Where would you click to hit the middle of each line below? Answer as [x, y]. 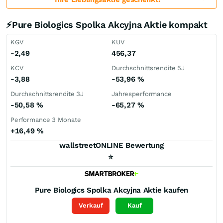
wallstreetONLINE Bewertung [111, 145]
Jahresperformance [142, 94]
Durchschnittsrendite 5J [148, 68]
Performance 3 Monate [46, 120]
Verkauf [91, 206]
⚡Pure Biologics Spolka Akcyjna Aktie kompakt [107, 25]
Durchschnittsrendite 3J [47, 94]
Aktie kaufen [166, 190]
